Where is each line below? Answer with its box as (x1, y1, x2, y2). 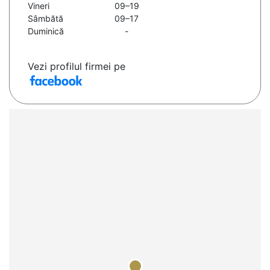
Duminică (28, 26, 64, 37)
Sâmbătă (28, 13, 63, 24)
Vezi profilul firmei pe (28, 60, 125, 73)
